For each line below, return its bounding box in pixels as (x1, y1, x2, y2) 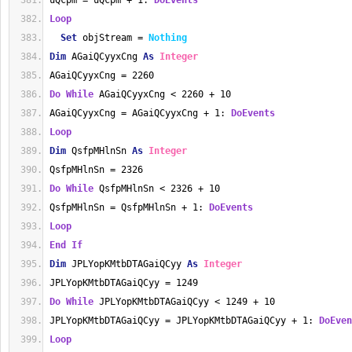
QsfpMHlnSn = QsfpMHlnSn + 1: (49, 202, 209, 213)
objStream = (77, 32, 148, 43)
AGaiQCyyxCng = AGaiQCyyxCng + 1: (49, 108, 231, 119)
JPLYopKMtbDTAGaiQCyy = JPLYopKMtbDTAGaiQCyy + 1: (49, 315, 319, 326)
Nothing (148, 32, 187, 43)
